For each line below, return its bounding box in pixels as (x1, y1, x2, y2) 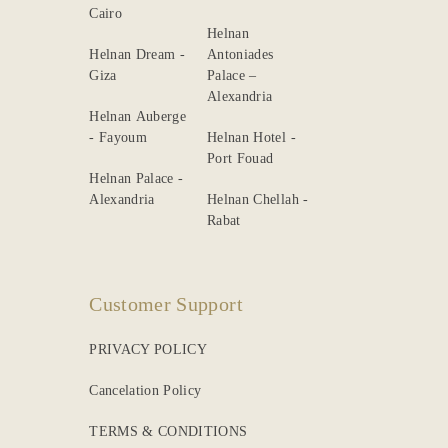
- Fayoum (89, 129, 148, 145)
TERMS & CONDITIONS (89, 423, 248, 439)
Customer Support (89, 293, 243, 315)
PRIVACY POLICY (89, 341, 208, 357)
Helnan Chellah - (207, 191, 309, 207)
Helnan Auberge (89, 108, 187, 124)
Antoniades (207, 46, 274, 62)
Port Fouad (207, 150, 274, 166)
